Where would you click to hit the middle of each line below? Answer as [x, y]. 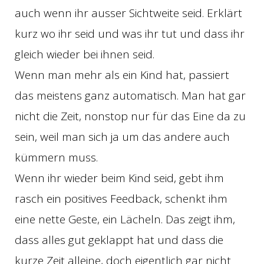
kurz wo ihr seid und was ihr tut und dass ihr [130, 34]
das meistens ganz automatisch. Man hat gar [130, 96]
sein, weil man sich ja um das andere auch [122, 137]
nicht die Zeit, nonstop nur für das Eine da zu [130, 116]
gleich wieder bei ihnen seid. [85, 55]
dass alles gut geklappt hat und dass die [119, 240]
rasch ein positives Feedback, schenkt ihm [121, 199]
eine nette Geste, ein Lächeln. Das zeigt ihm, [125, 220]
